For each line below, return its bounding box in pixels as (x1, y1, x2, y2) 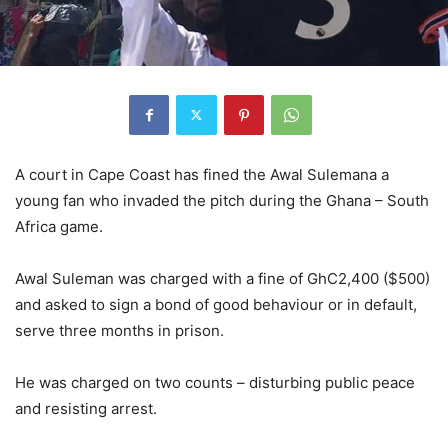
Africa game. (15, 216, 103, 236)
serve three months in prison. (15, 320, 224, 340)
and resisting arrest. (15, 398, 157, 418)
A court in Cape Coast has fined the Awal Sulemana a (15, 164, 389, 184)
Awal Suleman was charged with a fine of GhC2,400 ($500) (15, 268, 430, 288)
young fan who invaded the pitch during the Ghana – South (15, 190, 429, 210)
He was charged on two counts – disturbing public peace (15, 372, 415, 392)
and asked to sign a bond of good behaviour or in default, (15, 294, 417, 314)
